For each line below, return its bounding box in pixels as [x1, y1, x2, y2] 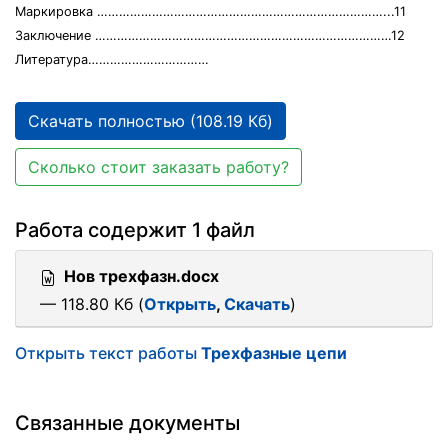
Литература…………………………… [15, 52, 209, 67]
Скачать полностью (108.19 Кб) [28, 111, 273, 131]
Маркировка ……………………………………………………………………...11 [15, 4, 406, 19]
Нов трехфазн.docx [64, 266, 219, 286]
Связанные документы [15, 411, 240, 435]
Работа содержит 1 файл [15, 218, 255, 242]
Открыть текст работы [15, 343, 201, 363]
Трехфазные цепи [201, 343, 347, 363]
